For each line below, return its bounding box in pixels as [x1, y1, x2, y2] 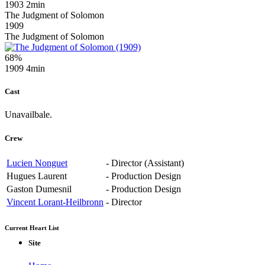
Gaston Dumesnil [7, 183, 72, 194]
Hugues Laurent [7, 170, 67, 181]
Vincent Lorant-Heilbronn [7, 196, 104, 207]
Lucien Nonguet [7, 157, 67, 168]
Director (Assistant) [111, 157, 184, 168]
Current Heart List [5, 224, 59, 231]
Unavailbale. [5, 109, 52, 120]
